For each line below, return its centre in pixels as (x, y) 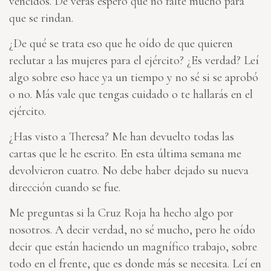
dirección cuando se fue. (65, 188)
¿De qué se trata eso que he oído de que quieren (121, 44)
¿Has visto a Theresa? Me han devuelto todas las (122, 137)
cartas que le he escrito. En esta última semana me (125, 154)
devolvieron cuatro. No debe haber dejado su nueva (129, 171)
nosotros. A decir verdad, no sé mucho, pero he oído (132, 230)
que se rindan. (41, 18)
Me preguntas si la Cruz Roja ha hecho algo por (121, 213)
